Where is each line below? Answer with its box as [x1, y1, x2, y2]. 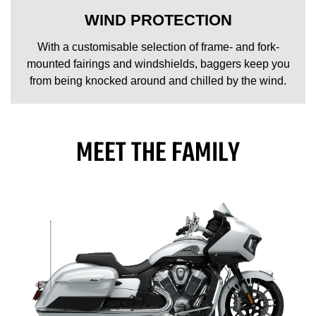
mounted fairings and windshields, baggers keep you [26, 58, 290, 70]
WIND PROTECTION [84, 11, 232, 29]
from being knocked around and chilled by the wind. [30, 75, 286, 87]
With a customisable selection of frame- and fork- [37, 41, 279, 53]
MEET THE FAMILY [76, 133, 240, 175]
